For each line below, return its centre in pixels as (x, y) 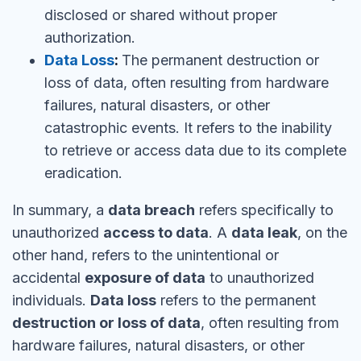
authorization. (90, 37)
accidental (48, 278)
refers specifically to (264, 210)
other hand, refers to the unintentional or (145, 255)
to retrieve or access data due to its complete (195, 150)
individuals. (51, 300)
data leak (264, 232)
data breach (151, 210)
